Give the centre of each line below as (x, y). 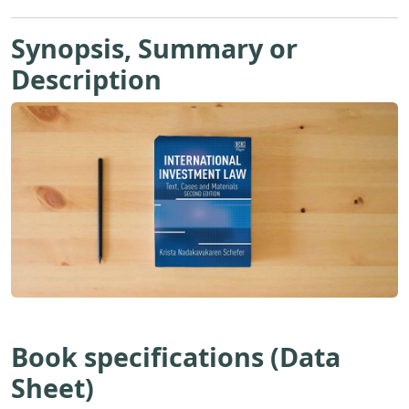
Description (86, 79)
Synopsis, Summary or (154, 47)
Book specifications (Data (176, 357)
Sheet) (52, 388)
